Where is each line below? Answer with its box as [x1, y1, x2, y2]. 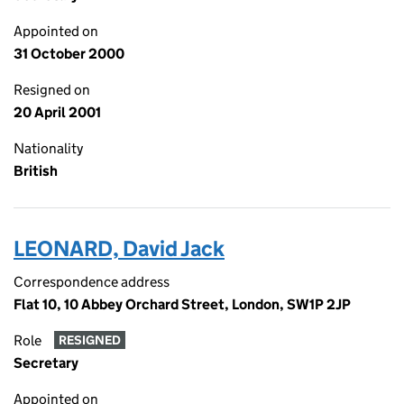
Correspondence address [14, 273, 170, 290]
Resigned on [14, 81, 90, 98]
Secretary [14, 354, 78, 372]
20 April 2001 [14, 104, 101, 121]
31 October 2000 [14, 45, 124, 62]
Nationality [14, 140, 83, 157]
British [14, 162, 58, 179]
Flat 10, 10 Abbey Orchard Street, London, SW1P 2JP [14, 296, 351, 313]
